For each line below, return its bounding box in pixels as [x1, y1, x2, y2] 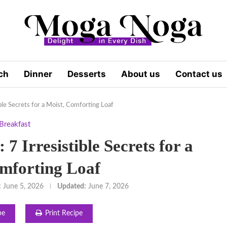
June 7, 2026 [88, 182, 129, 190]
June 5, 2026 [3, 182, 44, 190]
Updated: [57, 182, 87, 190]
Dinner [24, 68, 52, 79]
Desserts [67, 68, 106, 79]
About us [121, 68, 160, 79]
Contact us [175, 68, 222, 79]
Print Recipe [45, 209, 83, 217]
